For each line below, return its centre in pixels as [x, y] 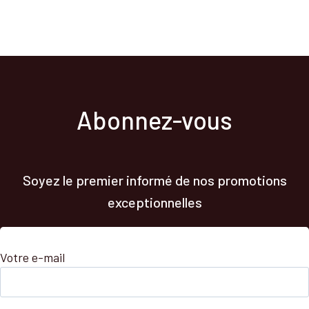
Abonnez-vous [154, 120]
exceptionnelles [154, 202]
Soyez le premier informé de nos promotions [154, 180]
